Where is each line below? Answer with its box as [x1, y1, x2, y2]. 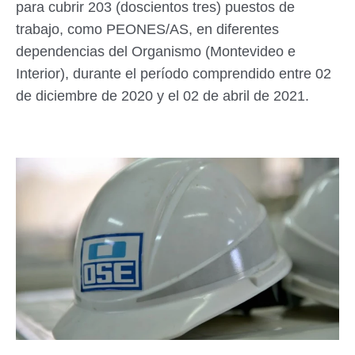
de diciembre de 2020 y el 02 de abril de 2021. [16, 88, 313, 104]
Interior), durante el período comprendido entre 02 [16, 66, 331, 82]
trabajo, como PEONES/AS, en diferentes [16, 21, 279, 37]
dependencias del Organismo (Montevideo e [16, 44, 296, 59]
